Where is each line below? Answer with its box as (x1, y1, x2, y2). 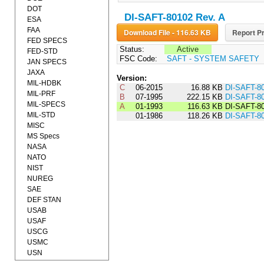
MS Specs (27, 132, 60, 140)
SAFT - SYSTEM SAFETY (166, 54, 259, 64)
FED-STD (27, 47, 58, 55)
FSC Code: (117, 54, 157, 64)
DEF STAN (27, 196, 61, 204)
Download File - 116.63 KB (171, 27, 211, 38)
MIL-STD (27, 111, 55, 119)
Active (177, 45, 199, 54)
